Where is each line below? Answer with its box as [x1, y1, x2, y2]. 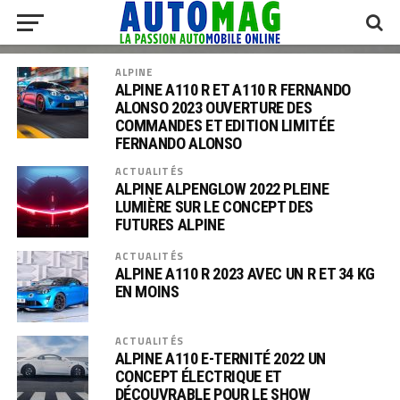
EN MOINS [114, 282, 179, 301]
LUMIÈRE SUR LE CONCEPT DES [114, 197, 313, 216]
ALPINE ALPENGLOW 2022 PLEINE [114, 179, 329, 198]
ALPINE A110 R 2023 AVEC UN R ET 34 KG [114, 264, 375, 283]
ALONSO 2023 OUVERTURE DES [114, 98, 312, 117]
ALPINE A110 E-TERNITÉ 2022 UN [114, 349, 326, 368]
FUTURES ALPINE [114, 215, 225, 234]
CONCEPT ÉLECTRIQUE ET [114, 367, 281, 386]
